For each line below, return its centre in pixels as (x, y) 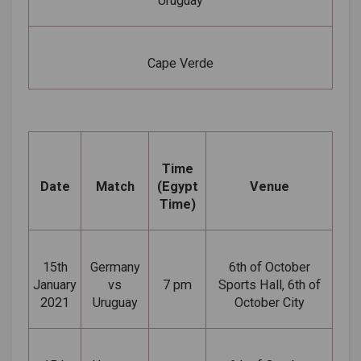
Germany (115, 267)
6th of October (269, 267)
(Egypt (177, 186)
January (55, 284)
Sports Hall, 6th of (269, 284)
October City (269, 302)
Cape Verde (180, 63)
